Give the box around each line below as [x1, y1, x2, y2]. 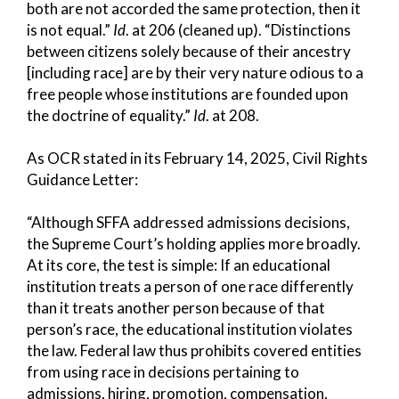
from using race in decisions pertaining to [27, 362, 299, 381]
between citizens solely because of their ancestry [27, 41, 351, 61]
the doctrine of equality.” [27, 105, 193, 125]
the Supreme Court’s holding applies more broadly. [27, 233, 361, 253]
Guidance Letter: [27, 169, 138, 189]
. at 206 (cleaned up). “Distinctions [126, 20, 351, 39]
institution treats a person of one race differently [27, 276, 354, 296]
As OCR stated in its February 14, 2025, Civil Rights [27, 148, 368, 167]
